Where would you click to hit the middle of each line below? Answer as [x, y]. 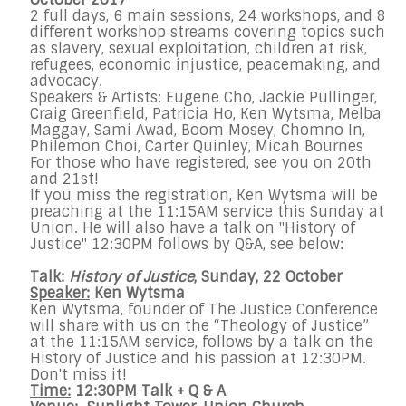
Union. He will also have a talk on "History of [193, 228]
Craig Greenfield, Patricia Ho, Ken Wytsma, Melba [206, 114]
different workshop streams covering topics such [208, 33]
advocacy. [66, 82]
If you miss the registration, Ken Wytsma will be [204, 196]
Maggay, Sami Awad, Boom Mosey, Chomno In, [198, 130]
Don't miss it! [78, 375]
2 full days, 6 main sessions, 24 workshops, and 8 [208, 16]
